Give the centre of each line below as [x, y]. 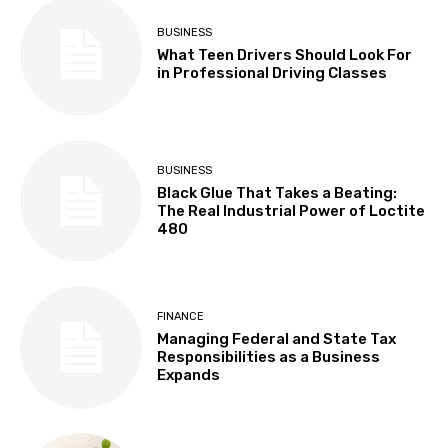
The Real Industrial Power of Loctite [291, 210]
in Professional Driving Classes [272, 73]
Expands [189, 374]
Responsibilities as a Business [269, 356]
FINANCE [181, 316]
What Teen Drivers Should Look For [285, 55]
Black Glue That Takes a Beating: [277, 192]
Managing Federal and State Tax [277, 338]
